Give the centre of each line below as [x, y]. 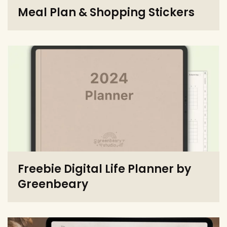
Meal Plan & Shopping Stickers [106, 13]
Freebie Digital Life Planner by [104, 169]
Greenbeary [53, 184]
